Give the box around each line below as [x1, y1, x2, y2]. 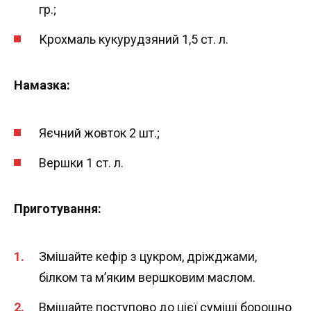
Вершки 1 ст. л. [39, 155, 124, 170]
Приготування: [14, 201, 101, 216]
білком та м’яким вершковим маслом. [39, 270, 255, 285]
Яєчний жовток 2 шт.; [39, 126, 160, 141]
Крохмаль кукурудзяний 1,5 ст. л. [39, 31, 228, 47]
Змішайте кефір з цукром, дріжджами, [39, 249, 257, 264]
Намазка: [14, 77, 70, 92]
